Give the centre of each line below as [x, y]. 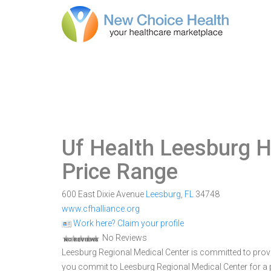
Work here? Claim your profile [128, 223]
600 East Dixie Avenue [104, 194]
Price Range [120, 172]
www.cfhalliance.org [101, 209]
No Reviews [124, 238]
